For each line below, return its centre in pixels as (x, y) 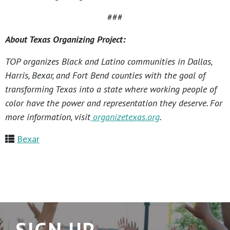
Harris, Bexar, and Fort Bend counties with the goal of (105, 75)
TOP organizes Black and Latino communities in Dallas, (109, 62)
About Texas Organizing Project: (65, 40)
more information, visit (48, 117)
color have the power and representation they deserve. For (114, 103)
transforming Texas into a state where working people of (111, 89)
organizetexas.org (126, 117)
